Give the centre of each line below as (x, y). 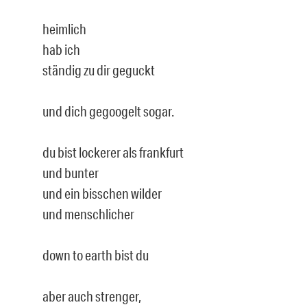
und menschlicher (88, 213)
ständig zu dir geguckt (98, 70)
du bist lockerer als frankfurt (113, 152)
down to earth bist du (95, 255)
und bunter (70, 172)
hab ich (61, 49)
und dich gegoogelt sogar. (108, 111)
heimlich (64, 28)
